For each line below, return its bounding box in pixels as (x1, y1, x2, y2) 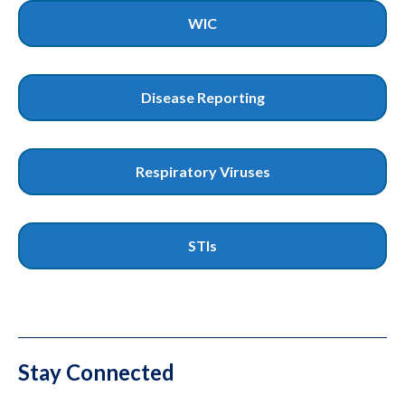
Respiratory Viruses (135, 163, 270, 181)
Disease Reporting (140, 89, 265, 107)
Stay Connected (18, 359, 174, 386)
